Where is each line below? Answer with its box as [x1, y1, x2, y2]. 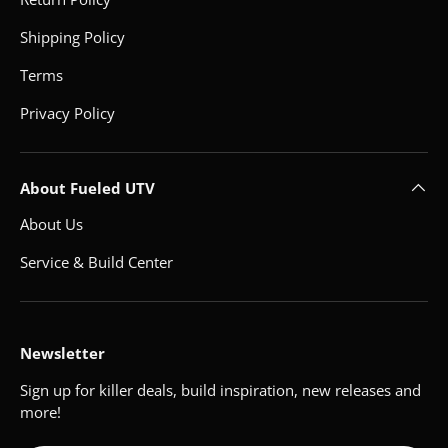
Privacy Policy [20, 103, 115, 124]
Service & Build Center [20, 252, 173, 273]
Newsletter [20, 343, 105, 364]
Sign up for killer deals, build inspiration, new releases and [20, 380, 421, 401]
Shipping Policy [20, 27, 125, 48]
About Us [20, 214, 83, 235]
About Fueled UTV [20, 178, 155, 199]
